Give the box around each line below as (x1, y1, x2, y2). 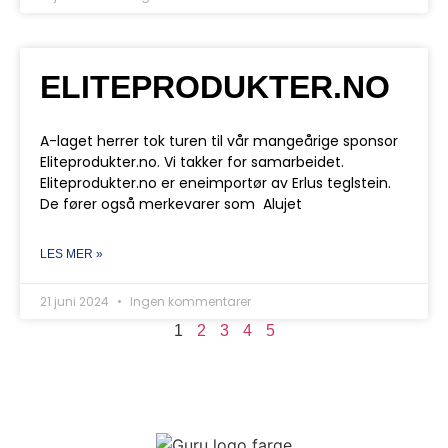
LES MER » (40, 247, 103, 261)
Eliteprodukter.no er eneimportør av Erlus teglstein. (40, 173, 391, 193)
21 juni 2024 (40, 293, 112, 310)
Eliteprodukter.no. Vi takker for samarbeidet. (40, 152, 344, 172)
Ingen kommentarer (127, 293, 251, 310)
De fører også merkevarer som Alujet (40, 194, 302, 214)
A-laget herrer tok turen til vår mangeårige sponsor (40, 131, 398, 151)
